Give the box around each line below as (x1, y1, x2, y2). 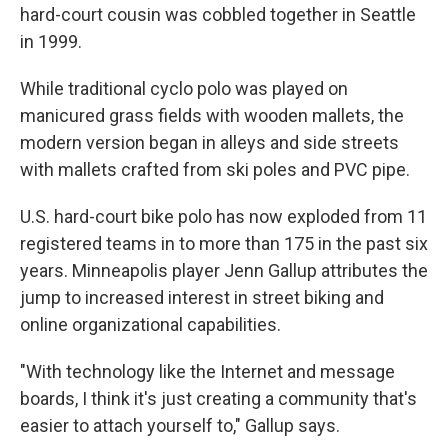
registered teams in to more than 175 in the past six (20, 233, 428, 255)
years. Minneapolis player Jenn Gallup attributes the (20, 260, 428, 282)
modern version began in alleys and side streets (20, 132, 399, 154)
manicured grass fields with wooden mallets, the (20, 105, 404, 127)
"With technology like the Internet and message (20, 361, 395, 383)
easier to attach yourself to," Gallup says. (20, 415, 340, 437)
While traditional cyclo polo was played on (20, 78, 348, 100)
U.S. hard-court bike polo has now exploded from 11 (20, 206, 427, 228)
